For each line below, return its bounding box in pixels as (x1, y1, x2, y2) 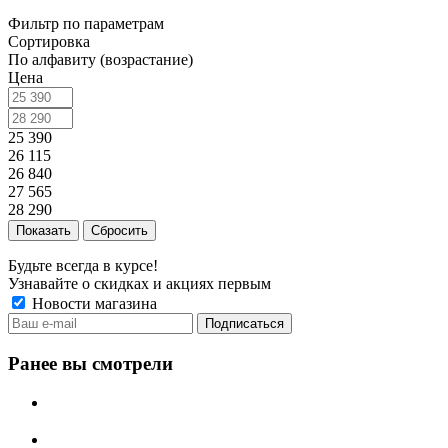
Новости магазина (28, 295, 157, 313)
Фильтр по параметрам (8, 15, 164, 33)
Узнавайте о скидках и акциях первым (8, 275, 271, 293)
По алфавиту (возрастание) (8, 51, 193, 69)
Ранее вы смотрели (8, 353, 173, 375)
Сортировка (8, 33, 90, 51)
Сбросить (91, 223, 148, 239)
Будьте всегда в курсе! (8, 257, 158, 275)
